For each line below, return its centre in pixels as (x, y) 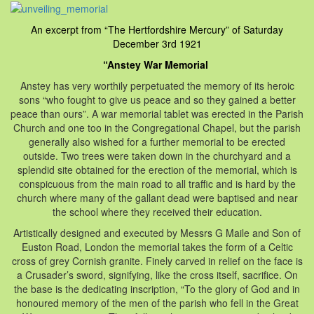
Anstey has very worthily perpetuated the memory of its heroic (157, 85)
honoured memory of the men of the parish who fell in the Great (157, 302)
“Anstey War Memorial (157, 64)
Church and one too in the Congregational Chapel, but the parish (157, 127)
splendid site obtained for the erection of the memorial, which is (157, 169)
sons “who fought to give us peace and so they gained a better (157, 99)
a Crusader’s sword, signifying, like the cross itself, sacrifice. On (157, 274)
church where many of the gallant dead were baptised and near (157, 197)
